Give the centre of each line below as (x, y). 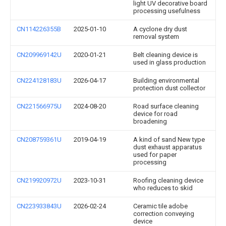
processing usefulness (167, 11)
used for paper (155, 155)
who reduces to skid (163, 188)
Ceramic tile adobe (160, 206)
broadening (150, 121)
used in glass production (169, 62)
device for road (155, 114)
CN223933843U (39, 206)
